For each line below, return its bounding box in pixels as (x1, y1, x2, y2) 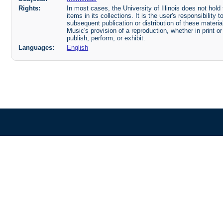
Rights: (18, 4, 40, 12)
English (67, 43, 89, 51)
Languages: (18, 43, 54, 51)
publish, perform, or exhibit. (67, 34, 146, 42)
